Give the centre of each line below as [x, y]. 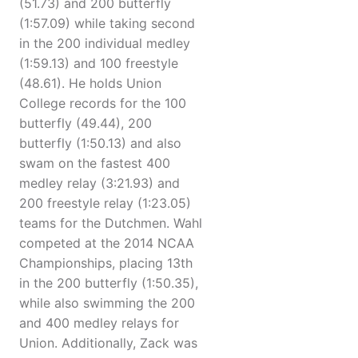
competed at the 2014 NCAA [107, 243]
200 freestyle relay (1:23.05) [105, 203]
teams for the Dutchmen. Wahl [111, 223]
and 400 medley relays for [99, 323]
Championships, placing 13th [106, 263]
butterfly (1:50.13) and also [100, 143]
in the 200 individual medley [105, 44]
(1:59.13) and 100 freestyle [99, 64]
